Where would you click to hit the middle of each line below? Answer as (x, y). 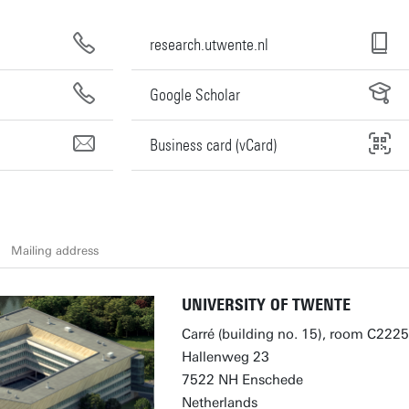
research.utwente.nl (210, 44)
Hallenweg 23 (225, 357)
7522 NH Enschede (242, 380)
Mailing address (54, 250)
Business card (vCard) (214, 145)
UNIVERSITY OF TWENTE (266, 305)
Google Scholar (195, 94)
